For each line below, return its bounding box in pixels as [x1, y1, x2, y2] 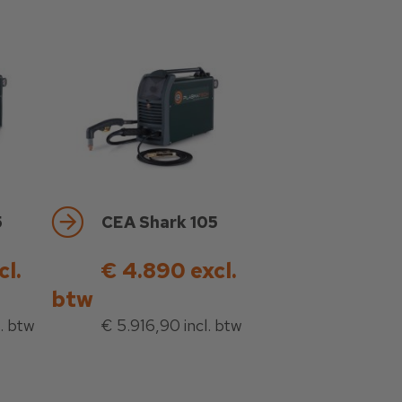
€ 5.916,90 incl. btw [100, 315, 243, 336]
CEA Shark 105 [101, 212, 219, 233]
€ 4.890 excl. [100, 257, 238, 285]
